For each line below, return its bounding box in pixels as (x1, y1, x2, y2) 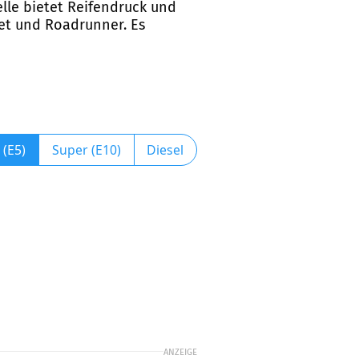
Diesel (147, 140, 184, 159)
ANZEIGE (163, 345, 197, 357)
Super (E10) (51, 140, 121, 159)
